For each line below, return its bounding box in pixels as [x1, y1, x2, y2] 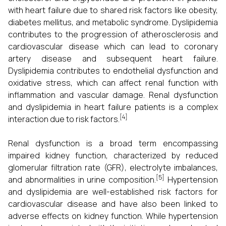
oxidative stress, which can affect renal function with [8, 77, 218, 88]
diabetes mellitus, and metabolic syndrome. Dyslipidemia [8, 17, 218, 28]
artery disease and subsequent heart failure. [8, 53, 218, 64]
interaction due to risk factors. [8, 114, 120, 125]
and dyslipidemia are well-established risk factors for [8, 186, 218, 197]
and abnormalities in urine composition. [8, 174, 156, 185]
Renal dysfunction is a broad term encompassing [8, 138, 218, 149]
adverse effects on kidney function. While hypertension [8, 210, 218, 221]
